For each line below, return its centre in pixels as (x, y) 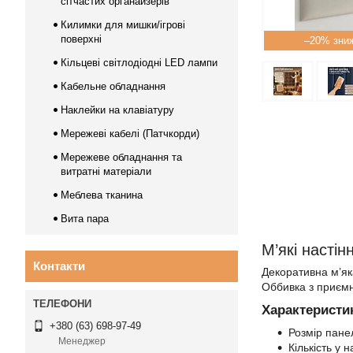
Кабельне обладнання (113, 86)
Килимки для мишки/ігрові (123, 25)
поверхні (81, 39)
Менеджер (82, 342)
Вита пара (85, 219)
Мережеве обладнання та (121, 157)
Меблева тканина (102, 195)
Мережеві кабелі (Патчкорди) (130, 134)
